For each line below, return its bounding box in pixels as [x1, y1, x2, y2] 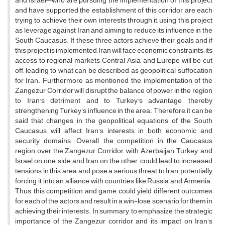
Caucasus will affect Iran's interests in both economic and [15, 124, 212, 138]
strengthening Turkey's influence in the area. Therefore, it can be [15, 104, 212, 118]
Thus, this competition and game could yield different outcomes [15, 184, 212, 198]
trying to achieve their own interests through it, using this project [15, 14, 212, 28]
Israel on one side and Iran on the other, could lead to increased [15, 154, 212, 168]
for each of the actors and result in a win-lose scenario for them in [15, 194, 212, 208]
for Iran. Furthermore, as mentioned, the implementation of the [15, 74, 212, 88]
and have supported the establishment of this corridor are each [15, 4, 212, 18]
